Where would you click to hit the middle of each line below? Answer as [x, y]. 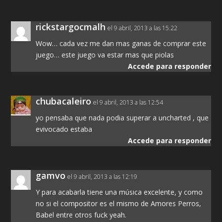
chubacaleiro [64, 101]
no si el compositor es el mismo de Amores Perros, [119, 203]
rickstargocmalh [71, 27]
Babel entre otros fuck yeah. [81, 215]
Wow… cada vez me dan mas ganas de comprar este [121, 43]
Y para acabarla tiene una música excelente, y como [119, 192]
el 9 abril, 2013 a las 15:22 [143, 28]
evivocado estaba [64, 129]
